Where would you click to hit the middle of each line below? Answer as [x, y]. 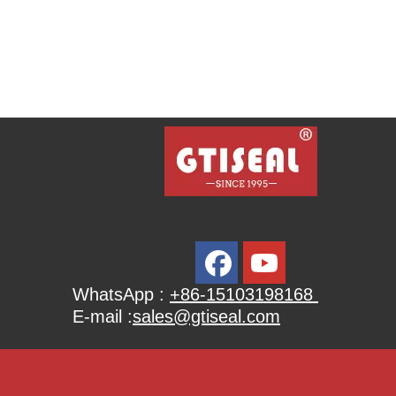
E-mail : [103, 316]
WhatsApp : [121, 294]
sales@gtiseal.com [206, 316]
